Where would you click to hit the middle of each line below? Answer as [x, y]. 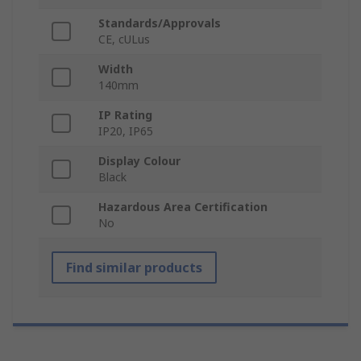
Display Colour [139, 161]
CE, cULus [124, 39]
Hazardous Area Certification [183, 207]
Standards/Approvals [160, 23]
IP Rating [125, 115]
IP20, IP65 [126, 131]
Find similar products [134, 268]
